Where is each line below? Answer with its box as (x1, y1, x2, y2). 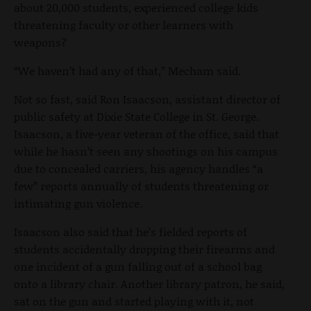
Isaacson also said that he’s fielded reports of (14, 223, 247, 239)
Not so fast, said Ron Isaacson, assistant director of (14, 90, 280, 107)
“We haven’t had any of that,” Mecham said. (14, 62, 241, 78)
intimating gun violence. (14, 194, 142, 211)
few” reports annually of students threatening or (14, 177, 269, 194)
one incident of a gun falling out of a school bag (14, 258, 262, 274)
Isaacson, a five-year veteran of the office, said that (14, 125, 279, 142)
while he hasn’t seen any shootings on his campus (14, 142, 278, 159)
